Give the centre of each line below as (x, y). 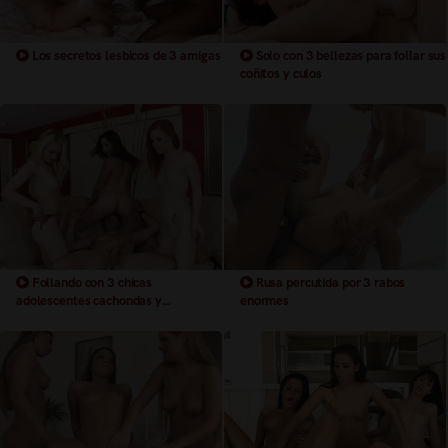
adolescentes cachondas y (89, 301)
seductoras (47, 319)
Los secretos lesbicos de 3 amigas (124, 55)
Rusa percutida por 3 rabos (329, 283)
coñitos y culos (281, 73)
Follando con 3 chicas (90, 283)
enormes (265, 301)
